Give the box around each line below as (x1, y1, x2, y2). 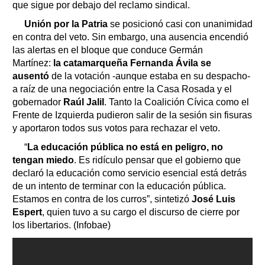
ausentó (12, 70, 51, 81)
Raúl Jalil (63, 96, 104, 107)
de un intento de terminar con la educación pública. (12, 180, 226, 191)
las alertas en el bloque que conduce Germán (12, 44, 203, 55)
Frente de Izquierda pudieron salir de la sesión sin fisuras (12, 109, 252, 120)
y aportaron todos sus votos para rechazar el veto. (12, 122, 220, 133)
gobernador (12, 96, 63, 107)
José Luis (192, 193, 235, 204)
